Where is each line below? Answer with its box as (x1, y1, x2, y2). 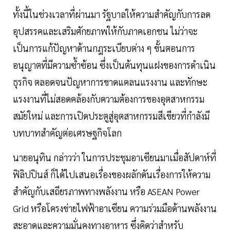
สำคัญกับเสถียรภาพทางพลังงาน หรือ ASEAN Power (13, 185, 200, 198)
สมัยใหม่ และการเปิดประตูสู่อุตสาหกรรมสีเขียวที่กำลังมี (13, 110, 209, 122)
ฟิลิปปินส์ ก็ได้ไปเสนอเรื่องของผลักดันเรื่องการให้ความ (13, 168, 210, 181)
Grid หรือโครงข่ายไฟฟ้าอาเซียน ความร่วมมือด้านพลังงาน (13, 202, 217, 215)
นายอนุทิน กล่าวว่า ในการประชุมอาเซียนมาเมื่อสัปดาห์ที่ (13, 151, 216, 164)
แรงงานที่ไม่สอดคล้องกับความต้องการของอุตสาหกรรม (13, 93, 204, 105)
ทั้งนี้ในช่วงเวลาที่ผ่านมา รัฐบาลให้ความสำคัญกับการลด (13, 8, 210, 21)
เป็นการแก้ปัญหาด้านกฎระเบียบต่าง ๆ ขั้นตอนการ (13, 42, 195, 54)
